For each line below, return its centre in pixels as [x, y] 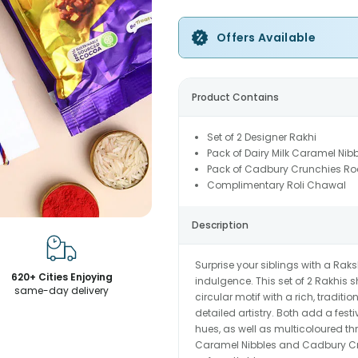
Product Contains [235, 97]
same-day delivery [62, 290]
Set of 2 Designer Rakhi [261, 137]
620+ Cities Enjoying [62, 277]
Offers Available [266, 38]
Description [220, 225]
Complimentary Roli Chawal [276, 185]
